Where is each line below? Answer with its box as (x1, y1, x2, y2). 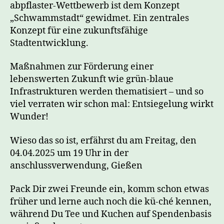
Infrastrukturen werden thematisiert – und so (10, 86, 203, 98)
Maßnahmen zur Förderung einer (10, 61, 153, 73)
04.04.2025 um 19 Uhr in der (10, 147, 128, 159)
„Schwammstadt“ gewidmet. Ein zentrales (10, 12, 189, 24)
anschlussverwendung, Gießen (10, 159, 142, 171)
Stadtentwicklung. (10, 37, 88, 49)
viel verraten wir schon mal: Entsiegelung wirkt (10, 98, 213, 110)
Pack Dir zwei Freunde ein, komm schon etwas (10, 183, 209, 195)
